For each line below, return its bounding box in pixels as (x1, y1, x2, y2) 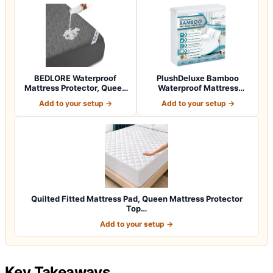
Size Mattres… (48, 92, 103, 102)
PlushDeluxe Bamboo (157, 73, 239, 83)
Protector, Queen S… (158, 92, 238, 102)
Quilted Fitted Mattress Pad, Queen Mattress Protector (30, 193, 243, 204)
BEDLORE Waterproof (34, 73, 116, 83)
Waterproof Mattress (157, 82, 238, 93)
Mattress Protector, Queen (24, 82, 127, 93)
